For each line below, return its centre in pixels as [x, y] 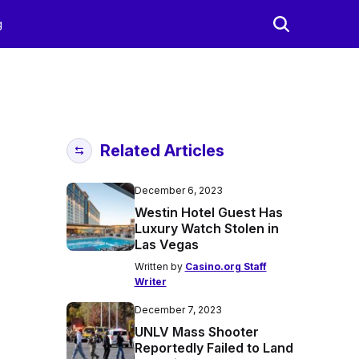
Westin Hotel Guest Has [208, 212]
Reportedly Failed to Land [214, 348]
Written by [159, 266]
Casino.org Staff [226, 266]
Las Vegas [166, 244]
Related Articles [162, 151]
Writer [150, 282]
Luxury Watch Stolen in [206, 228]
